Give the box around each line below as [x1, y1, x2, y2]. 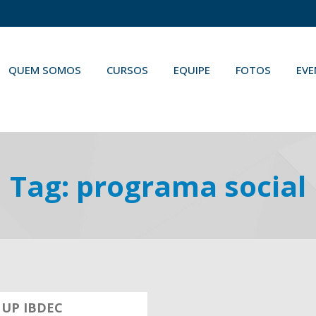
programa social [76, 166, 306, 205]
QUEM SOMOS [8, 63, 81, 77]
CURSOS [107, 63, 148, 77]
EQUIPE [174, 63, 210, 77]
